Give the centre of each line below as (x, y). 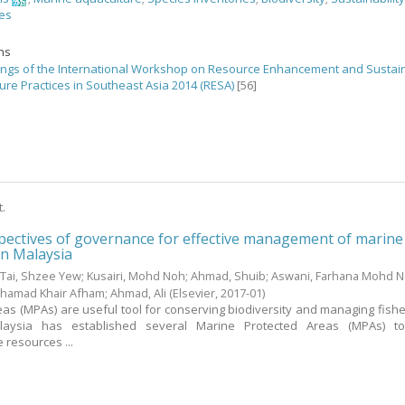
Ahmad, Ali (139, 293)
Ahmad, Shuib (229, 276)
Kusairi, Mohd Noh (137, 276)
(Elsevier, (195, 293)
